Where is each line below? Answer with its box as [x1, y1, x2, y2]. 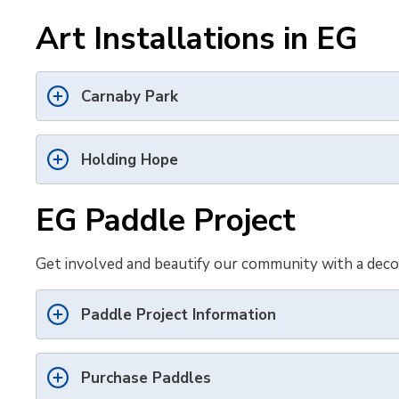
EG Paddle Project [36, 199, 297, 241]
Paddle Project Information [81, 305, 281, 325]
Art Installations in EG [36, 18, 358, 60]
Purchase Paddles [81, 368, 212, 388]
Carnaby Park [81, 86, 179, 107]
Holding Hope [81, 150, 179, 170]
